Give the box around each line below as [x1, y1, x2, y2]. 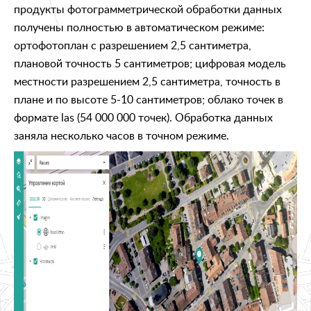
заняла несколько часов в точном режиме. [14, 127, 229, 143]
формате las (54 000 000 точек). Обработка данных [14, 109, 273, 125]
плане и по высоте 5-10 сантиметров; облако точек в [14, 91, 283, 107]
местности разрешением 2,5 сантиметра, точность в [14, 73, 280, 89]
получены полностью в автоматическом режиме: [14, 19, 264, 35]
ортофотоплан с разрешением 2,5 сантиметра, [14, 37, 251, 53]
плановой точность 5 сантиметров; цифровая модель [14, 55, 286, 71]
